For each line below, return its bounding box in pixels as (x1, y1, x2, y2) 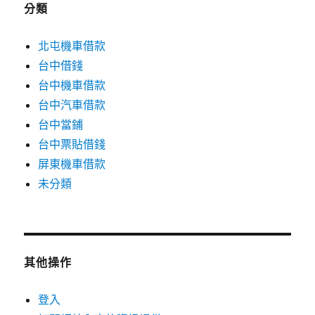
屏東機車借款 (38, 157, 106, 172)
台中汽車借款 (38, 98, 106, 112)
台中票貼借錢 (38, 137, 106, 152)
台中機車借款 (38, 78, 106, 93)
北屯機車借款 (38, 39, 106, 53)
